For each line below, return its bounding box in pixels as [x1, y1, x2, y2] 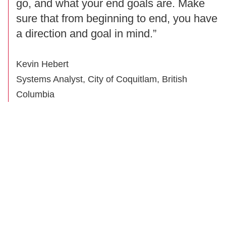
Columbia [16, 89, 54, 100]
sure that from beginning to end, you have [16, 12, 217, 25]
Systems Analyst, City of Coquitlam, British [16, 74, 187, 85]
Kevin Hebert [16, 59, 69, 70]
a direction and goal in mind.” [16, 27, 156, 40]
